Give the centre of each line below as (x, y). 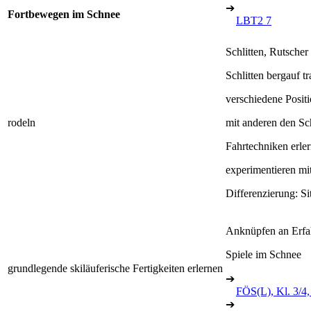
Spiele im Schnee (263, 254)
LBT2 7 (254, 20)
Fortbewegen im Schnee (64, 14)
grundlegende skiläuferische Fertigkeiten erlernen (115, 268)
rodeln (22, 122)
